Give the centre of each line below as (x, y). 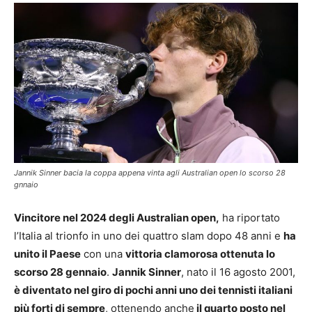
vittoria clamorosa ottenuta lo (200, 253)
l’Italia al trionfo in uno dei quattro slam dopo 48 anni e (149, 235)
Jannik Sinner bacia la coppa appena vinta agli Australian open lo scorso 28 (150, 172)
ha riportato (250, 217)
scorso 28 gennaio (60, 272)
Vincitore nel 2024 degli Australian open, (117, 217)
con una (103, 253)
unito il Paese (47, 253)
